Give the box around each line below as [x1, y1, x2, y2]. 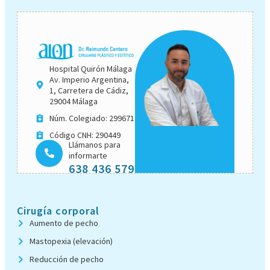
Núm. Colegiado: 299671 [49, 112, 134, 124]
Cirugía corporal [17, 204, 99, 218]
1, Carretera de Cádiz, [49, 84, 128, 96]
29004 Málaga [49, 95, 98, 107]
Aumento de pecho [30, 218, 99, 229]
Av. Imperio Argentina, [49, 74, 129, 85]
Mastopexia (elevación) [30, 236, 113, 247]
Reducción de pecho [30, 254, 104, 265]
